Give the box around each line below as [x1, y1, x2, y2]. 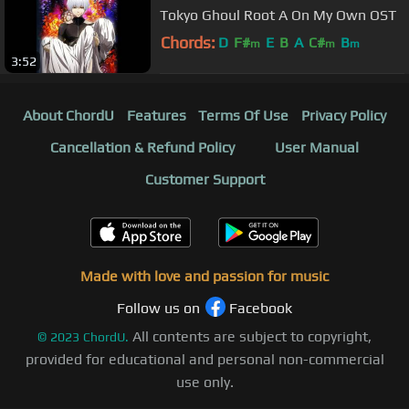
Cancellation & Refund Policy [50, 139, 235, 157]
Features [126, 107, 186, 125]
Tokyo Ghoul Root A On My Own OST [370, 5, 396, 24]
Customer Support [144, 171, 265, 189]
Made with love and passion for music [80, 267, 329, 286]
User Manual [275, 139, 359, 157]
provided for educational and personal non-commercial [25, 351, 384, 369]
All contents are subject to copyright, [132, 328, 372, 346]
